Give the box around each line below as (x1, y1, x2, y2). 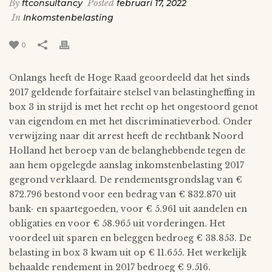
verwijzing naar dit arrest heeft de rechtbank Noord (9, 130, 243, 141)
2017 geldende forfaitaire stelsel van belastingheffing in (9, 86, 255, 98)
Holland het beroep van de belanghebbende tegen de (9, 144, 245, 156)
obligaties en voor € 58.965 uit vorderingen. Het (9, 217, 225, 229)
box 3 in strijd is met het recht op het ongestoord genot (9, 101, 258, 112)
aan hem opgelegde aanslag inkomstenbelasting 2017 (9, 159, 244, 171)
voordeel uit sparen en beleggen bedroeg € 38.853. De (9, 232, 251, 243)
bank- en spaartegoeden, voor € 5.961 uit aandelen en (9, 203, 247, 214)
